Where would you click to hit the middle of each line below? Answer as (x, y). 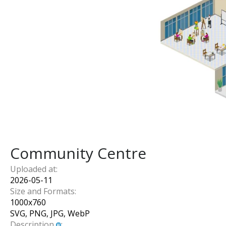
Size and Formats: (43, 191)
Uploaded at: (34, 169)
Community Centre (78, 153)
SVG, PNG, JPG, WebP (50, 213)
